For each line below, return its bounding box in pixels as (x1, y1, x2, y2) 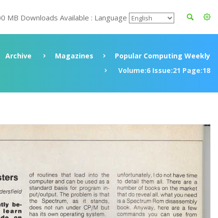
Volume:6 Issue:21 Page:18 (116, 66, 210, 75)
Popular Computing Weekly (115, 51, 210, 60)
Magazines (55, 51, 93, 60)
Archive (5, 51, 32, 60)
